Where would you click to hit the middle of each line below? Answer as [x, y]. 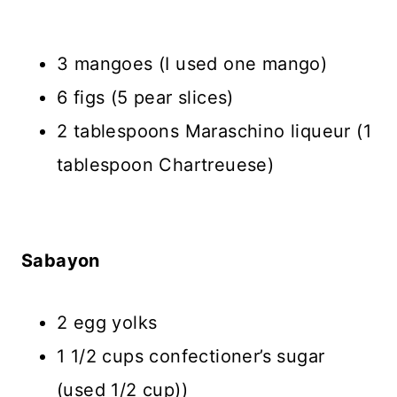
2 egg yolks [107, 323]
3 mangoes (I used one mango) [192, 64]
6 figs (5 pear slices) [145, 98]
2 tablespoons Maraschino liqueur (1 [214, 132]
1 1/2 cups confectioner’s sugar [191, 357]
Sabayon [61, 261]
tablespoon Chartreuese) [166, 165]
